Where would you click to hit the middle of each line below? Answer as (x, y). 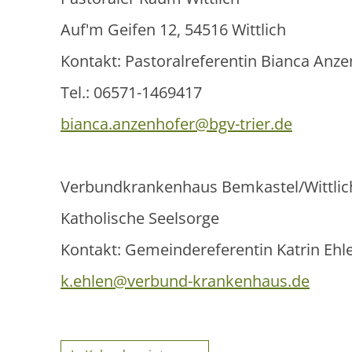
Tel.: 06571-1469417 (131, 93)
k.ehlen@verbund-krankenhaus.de (185, 281)
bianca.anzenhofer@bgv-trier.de (176, 124)
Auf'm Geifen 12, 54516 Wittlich (173, 30)
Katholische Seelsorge (140, 218)
